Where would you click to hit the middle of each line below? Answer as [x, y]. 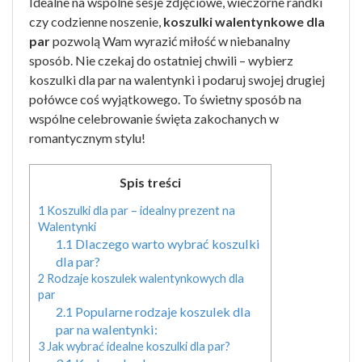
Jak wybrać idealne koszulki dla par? [137, 347]
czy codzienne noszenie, [96, 21]
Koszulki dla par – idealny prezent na [140, 211]
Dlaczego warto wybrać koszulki [166, 244]
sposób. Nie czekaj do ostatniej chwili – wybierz [161, 60]
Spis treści [150, 182]
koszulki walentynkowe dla [244, 21]
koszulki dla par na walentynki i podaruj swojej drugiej [177, 80]
